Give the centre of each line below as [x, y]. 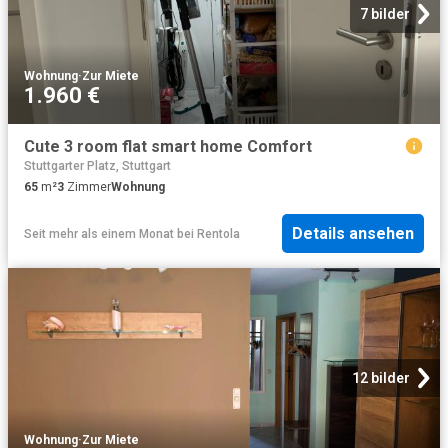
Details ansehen [353, 234]
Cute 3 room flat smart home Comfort [168, 147]
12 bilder [381, 377]
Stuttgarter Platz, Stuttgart [97, 166]
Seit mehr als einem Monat [99, 233]
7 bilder [385, 14]
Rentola [218, 233]
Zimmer [87, 187]
